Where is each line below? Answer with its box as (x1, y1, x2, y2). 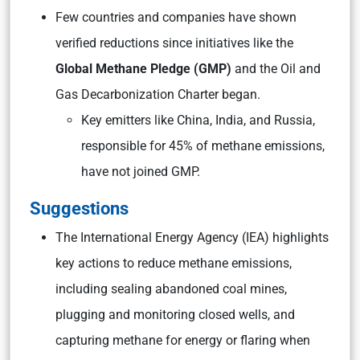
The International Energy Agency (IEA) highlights (55, 230, 329, 245)
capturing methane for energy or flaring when (55, 333, 310, 348)
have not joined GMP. (81, 164, 200, 179)
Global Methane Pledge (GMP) (55, 61, 231, 76)
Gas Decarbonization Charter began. (55, 87, 260, 102)
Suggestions (30, 198, 133, 219)
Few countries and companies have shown (55, 10, 297, 25)
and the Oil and (231, 61, 321, 76)
